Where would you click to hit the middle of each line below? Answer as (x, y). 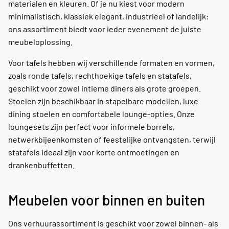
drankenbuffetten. (41, 165)
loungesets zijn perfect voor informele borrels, (91, 127)
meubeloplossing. (40, 42)
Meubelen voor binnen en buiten (107, 200)
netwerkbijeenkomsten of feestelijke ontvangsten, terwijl (112, 140)
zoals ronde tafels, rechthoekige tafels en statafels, (100, 76)
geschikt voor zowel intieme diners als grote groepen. (105, 88)
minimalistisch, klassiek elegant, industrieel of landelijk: (108, 16)
